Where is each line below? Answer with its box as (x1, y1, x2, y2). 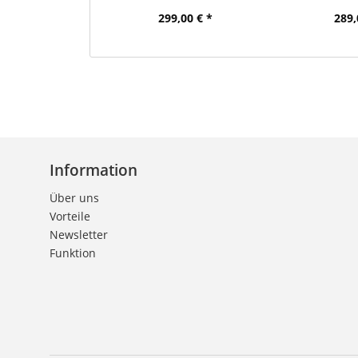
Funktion (49, 245, 96, 261)
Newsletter (49, 227, 108, 243)
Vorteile (49, 209, 90, 225)
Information (49, 160, 137, 181)
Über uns (49, 190, 99, 206)
